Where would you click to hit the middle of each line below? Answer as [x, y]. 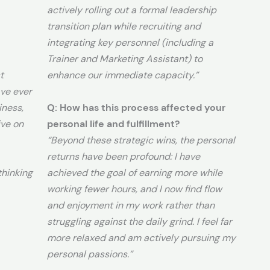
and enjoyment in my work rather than [131, 205]
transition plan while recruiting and [124, 26]
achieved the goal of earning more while [135, 172]
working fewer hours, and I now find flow [134, 189]
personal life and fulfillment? [113, 124]
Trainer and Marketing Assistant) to [125, 58]
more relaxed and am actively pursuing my [141, 237]
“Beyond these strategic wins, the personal [141, 140]
